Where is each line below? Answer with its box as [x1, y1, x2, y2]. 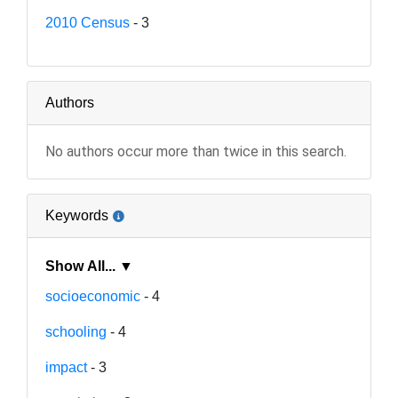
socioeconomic [45, 288, 140, 304]
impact [45, 359, 87, 375]
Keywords [45, 207, 108, 223]
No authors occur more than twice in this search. [45, 142, 346, 160]
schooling [45, 323, 107, 339]
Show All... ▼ [119, 258, 133, 274]
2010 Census [45, 14, 130, 30]
